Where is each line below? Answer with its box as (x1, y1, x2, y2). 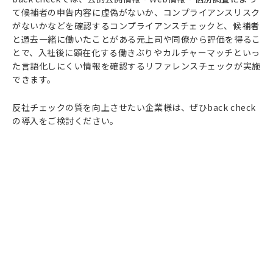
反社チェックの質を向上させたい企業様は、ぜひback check (12, 101, 256, 113)
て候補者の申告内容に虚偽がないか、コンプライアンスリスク (12, 6, 260, 18)
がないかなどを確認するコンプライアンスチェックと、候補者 (12, 19, 260, 32)
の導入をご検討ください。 (12, 115, 119, 127)
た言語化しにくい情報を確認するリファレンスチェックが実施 (12, 60, 261, 72)
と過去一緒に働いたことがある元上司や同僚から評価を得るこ (12, 33, 261, 45)
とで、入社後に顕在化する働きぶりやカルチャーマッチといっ (12, 46, 260, 58)
